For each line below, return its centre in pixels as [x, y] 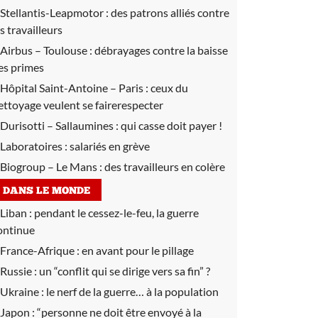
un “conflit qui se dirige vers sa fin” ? [125, 271]
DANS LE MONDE [46, 191]
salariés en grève [110, 146]
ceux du [169, 88]
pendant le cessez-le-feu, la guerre [116, 213]
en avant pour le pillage [138, 250]
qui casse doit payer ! [171, 125]
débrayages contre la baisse [161, 50]
